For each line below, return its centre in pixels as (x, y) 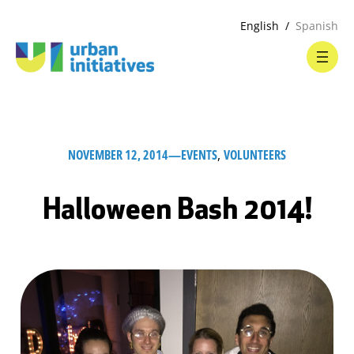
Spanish (317, 26)
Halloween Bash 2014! (177, 212)
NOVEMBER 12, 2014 (118, 155)
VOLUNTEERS (255, 155)
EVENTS (199, 155)
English (260, 26)
